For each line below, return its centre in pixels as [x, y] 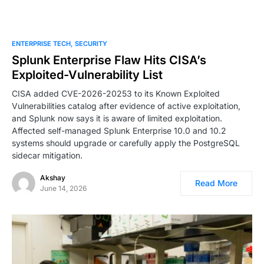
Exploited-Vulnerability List [87, 75]
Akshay [53, 177]
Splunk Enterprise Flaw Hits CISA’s [109, 60]
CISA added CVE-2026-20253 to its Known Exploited [116, 93]
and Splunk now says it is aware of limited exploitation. [117, 118]
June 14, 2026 [63, 188]
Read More [216, 183]
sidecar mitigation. [47, 155]
